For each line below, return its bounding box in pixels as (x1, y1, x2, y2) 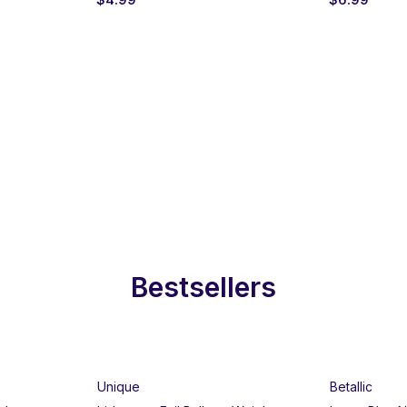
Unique (97, 378, 140, 394)
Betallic (330, 378, 372, 394)
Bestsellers (131, 270, 276, 303)
